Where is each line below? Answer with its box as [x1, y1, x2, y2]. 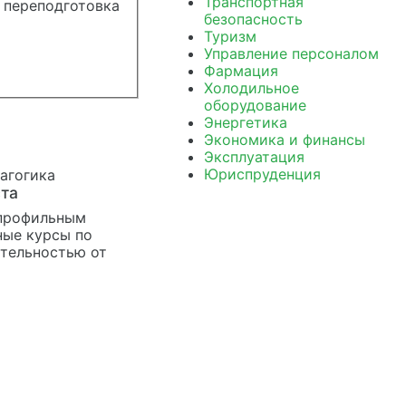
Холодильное [203, 79, 299, 97]
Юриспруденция [203, 165, 321, 183]
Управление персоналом [203, 44, 379, 63]
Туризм [203, 27, 256, 45]
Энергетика [203, 113, 287, 131]
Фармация [203, 62, 278, 80]
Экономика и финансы [203, 130, 365, 149]
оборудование [203, 96, 306, 114]
